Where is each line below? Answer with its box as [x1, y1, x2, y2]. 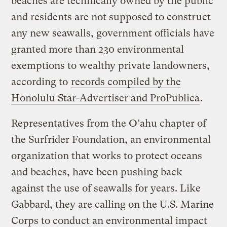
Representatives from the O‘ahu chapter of [11, 118, 207, 130]
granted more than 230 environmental [11, 44, 184, 56]
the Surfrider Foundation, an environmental [11, 134, 211, 146]
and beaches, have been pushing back [11, 166, 183, 178]
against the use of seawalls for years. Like [11, 182, 201, 195]
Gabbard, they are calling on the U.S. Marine [11, 199, 214, 211]
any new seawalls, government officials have [11, 27, 215, 40]
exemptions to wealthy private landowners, [11, 60, 210, 72]
